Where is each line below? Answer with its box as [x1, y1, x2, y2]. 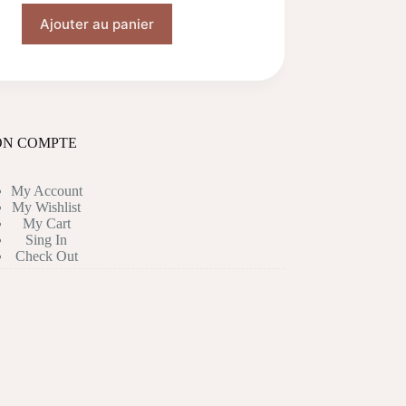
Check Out [14, 248, 78, 265]
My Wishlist [12, 199, 82, 216]
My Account [10, 183, 82, 199]
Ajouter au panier [39, 15, 154, 34]
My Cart [22, 216, 71, 232]
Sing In [25, 232, 68, 248]
